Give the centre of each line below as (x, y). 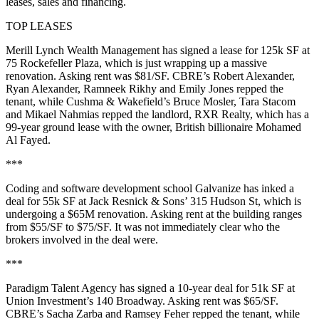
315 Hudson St (224, 201)
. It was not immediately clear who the (194, 227)
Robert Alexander (252, 76)
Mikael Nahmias (62, 114)
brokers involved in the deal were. (82, 240)
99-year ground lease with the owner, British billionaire (131, 127)
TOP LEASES (39, 26)
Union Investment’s (51, 301)
